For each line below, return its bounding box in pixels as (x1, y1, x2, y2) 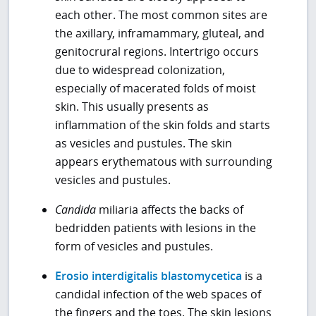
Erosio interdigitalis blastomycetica (55, 268, 242, 284)
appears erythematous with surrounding (55, 153, 272, 169)
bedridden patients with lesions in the (55, 220, 256, 236)
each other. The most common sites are (55, 6, 267, 23)
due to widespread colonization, (55, 61, 225, 78)
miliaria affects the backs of (96, 202, 243, 218)
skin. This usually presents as (55, 98, 209, 114)
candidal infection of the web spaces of (55, 286, 261, 303)
